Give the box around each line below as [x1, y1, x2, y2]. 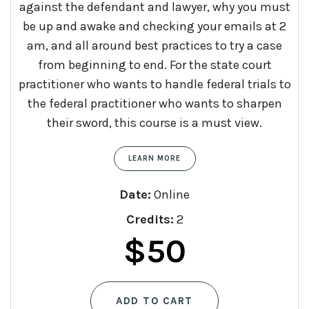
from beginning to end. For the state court [37, 57, 272, 72]
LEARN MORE [128, 153, 181, 163]
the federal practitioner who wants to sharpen [27, 95, 282, 111]
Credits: [126, 211, 174, 227]
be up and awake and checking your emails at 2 [23, 18, 286, 34]
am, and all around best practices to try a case [27, 37, 282, 53]
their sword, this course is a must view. [47, 114, 262, 130]
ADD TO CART [116, 294, 193, 307]
